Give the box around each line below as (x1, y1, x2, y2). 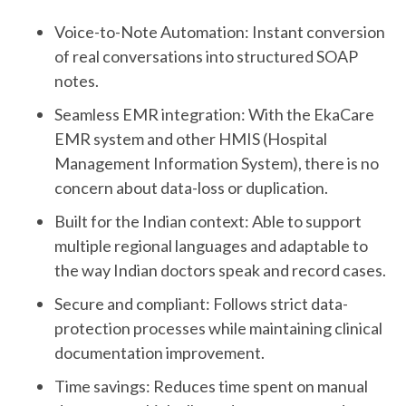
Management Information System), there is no (54, 152, 379, 173)
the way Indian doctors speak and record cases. (54, 259, 386, 280)
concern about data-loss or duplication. (54, 177, 328, 198)
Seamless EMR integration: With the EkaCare (54, 103, 374, 124)
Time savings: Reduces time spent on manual (54, 375, 368, 396)
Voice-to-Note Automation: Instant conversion (54, 21, 385, 42)
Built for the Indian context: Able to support (54, 210, 362, 231)
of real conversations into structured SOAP (54, 45, 358, 66)
